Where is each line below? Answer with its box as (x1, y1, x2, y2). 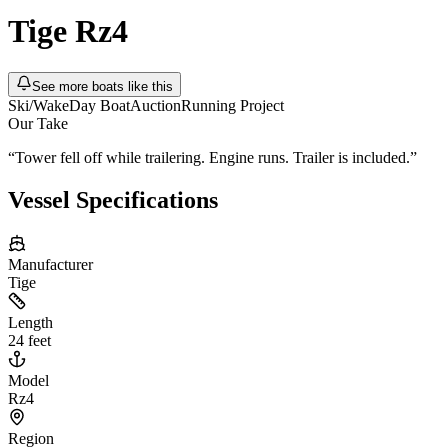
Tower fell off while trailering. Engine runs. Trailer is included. (15, 148, 410, 166)
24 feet (8, 331, 51, 349)
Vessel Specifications (8, 186, 218, 213)
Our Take (8, 114, 68, 132)
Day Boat (69, 96, 130, 114)
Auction (130, 96, 181, 114)
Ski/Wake (8, 96, 69, 114)
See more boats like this (32, 78, 173, 94)
